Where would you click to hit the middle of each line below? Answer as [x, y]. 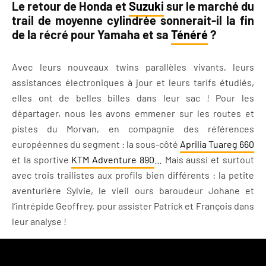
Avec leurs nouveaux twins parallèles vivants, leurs [133, 67]
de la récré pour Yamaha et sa [91, 34]
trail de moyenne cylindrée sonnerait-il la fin [133, 20]
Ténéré [189, 34]
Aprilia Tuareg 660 [217, 144]
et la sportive [42, 159]
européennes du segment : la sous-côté [96, 144]
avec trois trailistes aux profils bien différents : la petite [133, 175]
